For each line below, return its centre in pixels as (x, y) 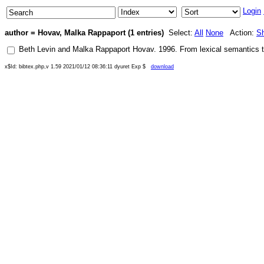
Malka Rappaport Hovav (113, 49)
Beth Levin (37, 49)
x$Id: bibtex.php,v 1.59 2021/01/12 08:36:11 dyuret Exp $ (78, 67)
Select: (179, 33)
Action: (240, 33)
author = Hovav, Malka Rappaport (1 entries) (84, 33)
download (162, 67)
